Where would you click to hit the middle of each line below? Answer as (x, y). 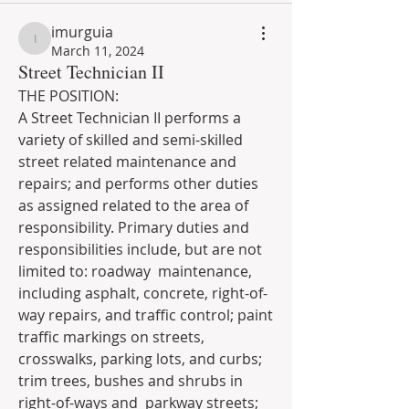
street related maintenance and (127, 162)
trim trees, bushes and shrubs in (131, 381)
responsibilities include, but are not (140, 249)
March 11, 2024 (98, 51)
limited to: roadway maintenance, (135, 271)
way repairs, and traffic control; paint (146, 315)
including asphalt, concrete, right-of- (143, 293)
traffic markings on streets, (111, 337)
